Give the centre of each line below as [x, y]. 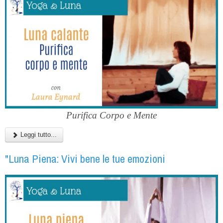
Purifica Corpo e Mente [111, 115]
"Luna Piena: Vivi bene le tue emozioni [85, 159]
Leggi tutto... [38, 135]
